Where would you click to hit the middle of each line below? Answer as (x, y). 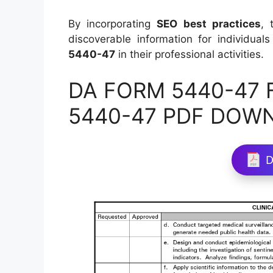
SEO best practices (209, 23)
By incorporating (113, 23)
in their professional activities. (190, 54)
